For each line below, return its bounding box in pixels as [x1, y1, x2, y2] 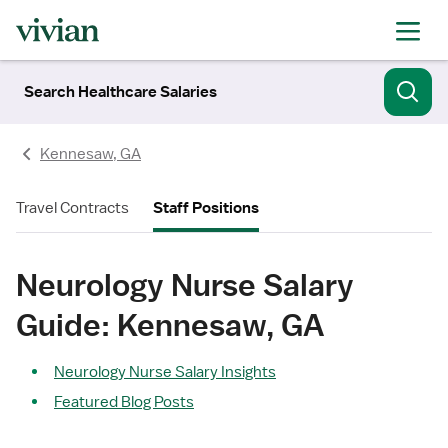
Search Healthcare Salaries [24, 82, 217, 102]
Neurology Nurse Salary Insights [54, 362, 276, 382]
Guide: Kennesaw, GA [16, 305, 324, 344]
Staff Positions [153, 198, 259, 218]
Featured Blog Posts [54, 392, 194, 412]
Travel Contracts [16, 198, 129, 218]
